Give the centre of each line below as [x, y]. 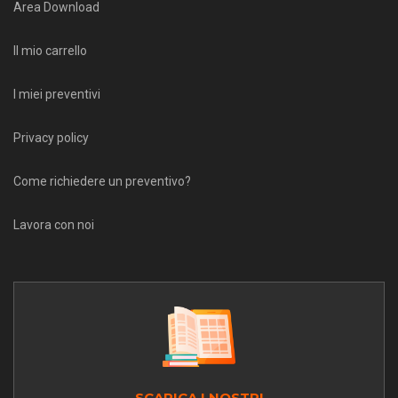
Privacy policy [51, 137]
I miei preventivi [57, 94]
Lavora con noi [54, 224]
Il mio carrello [50, 50]
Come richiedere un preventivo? [102, 181]
